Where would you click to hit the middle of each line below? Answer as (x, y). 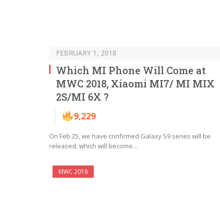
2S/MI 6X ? (82, 96)
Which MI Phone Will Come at (131, 70)
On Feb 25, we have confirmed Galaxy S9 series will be (130, 136)
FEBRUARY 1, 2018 (86, 53)
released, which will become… (94, 146)
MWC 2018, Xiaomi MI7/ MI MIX (135, 83)
